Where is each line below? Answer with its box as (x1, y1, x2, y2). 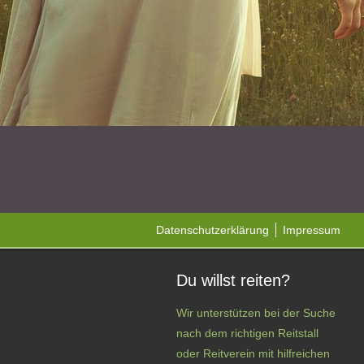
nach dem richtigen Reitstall (176, 327, 318, 340)
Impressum (283, 223, 340, 236)
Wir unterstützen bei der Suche (176, 306, 336, 319)
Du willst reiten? (176, 271, 290, 289)
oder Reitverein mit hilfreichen (176, 347, 330, 360)
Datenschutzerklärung (156, 223, 269, 236)
